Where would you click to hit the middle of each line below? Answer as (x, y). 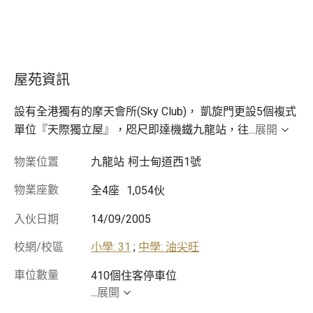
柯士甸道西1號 (165, 162)
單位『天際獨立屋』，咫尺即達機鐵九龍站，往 (131, 130)
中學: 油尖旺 (169, 247)
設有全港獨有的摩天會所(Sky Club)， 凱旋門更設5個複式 (155, 112)
